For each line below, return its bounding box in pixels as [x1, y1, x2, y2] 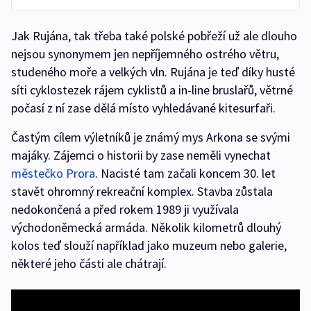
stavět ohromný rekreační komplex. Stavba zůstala [11, 183, 273, 199]
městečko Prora [11, 165, 95, 181]
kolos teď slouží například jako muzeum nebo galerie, [11, 237, 287, 253]
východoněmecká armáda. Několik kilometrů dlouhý [11, 219, 281, 235]
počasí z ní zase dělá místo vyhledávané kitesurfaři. [11, 100, 276, 116]
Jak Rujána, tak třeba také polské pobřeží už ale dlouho [11, 28, 297, 44]
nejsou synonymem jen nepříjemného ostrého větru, [11, 46, 279, 62]
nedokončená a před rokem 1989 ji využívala [11, 201, 239, 217]
